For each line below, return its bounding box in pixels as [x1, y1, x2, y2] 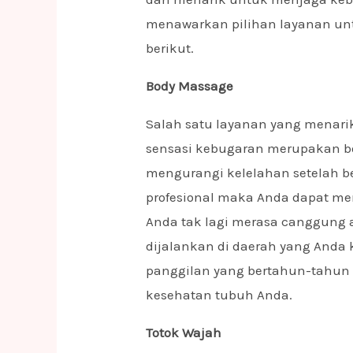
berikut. [146, 39, 195, 56]
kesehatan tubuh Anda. [146, 286, 293, 303]
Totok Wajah [146, 324, 222, 340]
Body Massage [146, 77, 234, 94]
